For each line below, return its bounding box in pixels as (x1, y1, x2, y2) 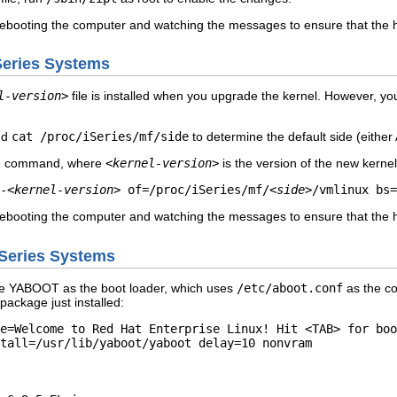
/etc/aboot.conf (237, 280, 343, 295)
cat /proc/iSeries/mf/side (12, 129, 189, 144)
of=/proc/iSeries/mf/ (121, 183, 269, 198)
